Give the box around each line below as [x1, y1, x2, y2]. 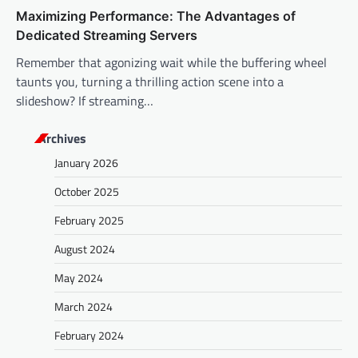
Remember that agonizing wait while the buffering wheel [16, 52, 327, 72]
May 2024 [54, 268, 103, 286]
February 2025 [54, 211, 124, 229]
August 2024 [54, 240, 115, 257]
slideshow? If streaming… [16, 90, 153, 110]
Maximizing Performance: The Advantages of [16, 7, 296, 24]
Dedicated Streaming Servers [16, 26, 197, 43]
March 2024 [54, 297, 113, 315]
